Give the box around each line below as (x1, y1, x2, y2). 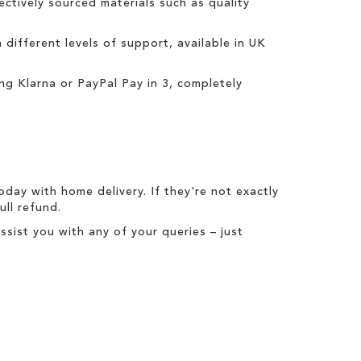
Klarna (18, 77, 56, 89)
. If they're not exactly (143, 185, 279, 197)
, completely (169, 77, 243, 89)
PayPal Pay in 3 (77, 77, 169, 89)
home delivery (61, 185, 143, 197)
